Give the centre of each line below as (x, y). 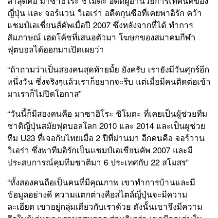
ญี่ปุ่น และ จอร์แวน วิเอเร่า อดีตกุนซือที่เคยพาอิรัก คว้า (105, 12)
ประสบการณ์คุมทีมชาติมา (54, 162)
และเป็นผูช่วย (181, 125)
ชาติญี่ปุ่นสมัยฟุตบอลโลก (52, 125)
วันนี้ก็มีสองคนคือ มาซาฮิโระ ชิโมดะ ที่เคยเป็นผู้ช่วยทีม (109, 113)
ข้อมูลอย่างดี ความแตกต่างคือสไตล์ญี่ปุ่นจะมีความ (97, 194)
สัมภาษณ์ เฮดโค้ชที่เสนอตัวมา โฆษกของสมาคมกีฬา (101, 36)
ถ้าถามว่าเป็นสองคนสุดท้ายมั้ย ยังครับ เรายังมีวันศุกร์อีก (110, 69)
